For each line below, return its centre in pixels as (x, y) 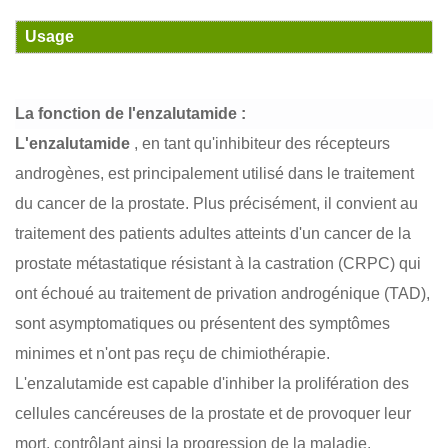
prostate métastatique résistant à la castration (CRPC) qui (218, 264)
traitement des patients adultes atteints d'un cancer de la (213, 234)
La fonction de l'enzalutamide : (130, 114)
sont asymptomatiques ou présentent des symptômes (202, 324)
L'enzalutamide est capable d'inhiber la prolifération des (212, 384)
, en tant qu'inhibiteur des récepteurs (260, 144)
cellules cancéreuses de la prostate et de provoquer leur (213, 414)
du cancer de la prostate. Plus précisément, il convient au (216, 204)
